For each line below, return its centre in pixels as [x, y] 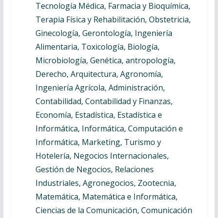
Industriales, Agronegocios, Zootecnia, [106, 183]
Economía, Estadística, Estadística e [99, 115]
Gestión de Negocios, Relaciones [94, 169]
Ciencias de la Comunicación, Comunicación [114, 210]
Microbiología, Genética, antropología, [105, 60]
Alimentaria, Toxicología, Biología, [97, 47]
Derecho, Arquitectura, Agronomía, [99, 74]
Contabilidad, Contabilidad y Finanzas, [104, 101]
